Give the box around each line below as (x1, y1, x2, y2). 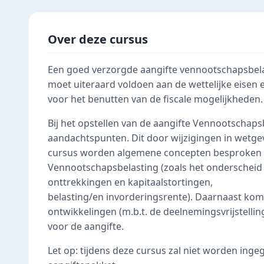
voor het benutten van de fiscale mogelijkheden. (48, 93, 263, 105)
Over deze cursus (48, 31, 148, 47)
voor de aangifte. (48, 220, 124, 233)
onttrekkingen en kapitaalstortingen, (48, 176, 213, 189)
